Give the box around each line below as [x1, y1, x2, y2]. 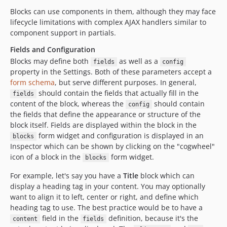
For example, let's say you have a [10, 171, 123, 180]
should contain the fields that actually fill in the [36, 88, 199, 98]
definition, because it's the [106, 213, 198, 223]
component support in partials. [10, 28, 116, 37]
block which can [138, 171, 195, 180]
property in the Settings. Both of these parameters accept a [10, 67, 212, 77]
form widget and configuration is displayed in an [36, 131, 204, 140]
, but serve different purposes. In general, [55, 78, 197, 87]
